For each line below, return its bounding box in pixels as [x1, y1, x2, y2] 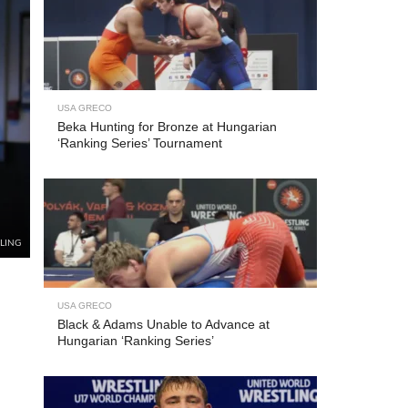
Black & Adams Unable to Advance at [57, 317, 270, 331]
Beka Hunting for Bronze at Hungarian [57, 119, 277, 134]
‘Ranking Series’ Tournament [57, 136, 222, 150]
